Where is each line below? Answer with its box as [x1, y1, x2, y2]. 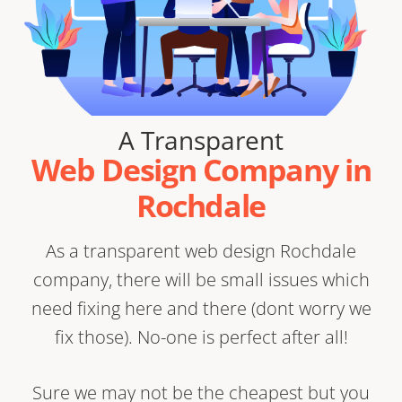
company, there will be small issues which [32, 267, 370, 293]
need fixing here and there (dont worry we [31, 296, 371, 321]
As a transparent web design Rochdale [46, 239, 356, 264]
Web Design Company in [31, 149, 371, 191]
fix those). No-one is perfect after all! [54, 325, 348, 350]
